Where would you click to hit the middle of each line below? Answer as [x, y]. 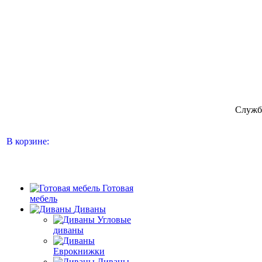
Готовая [118, 188]
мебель [44, 199]
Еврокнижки [79, 251]
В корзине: [28, 141]
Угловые [114, 220]
